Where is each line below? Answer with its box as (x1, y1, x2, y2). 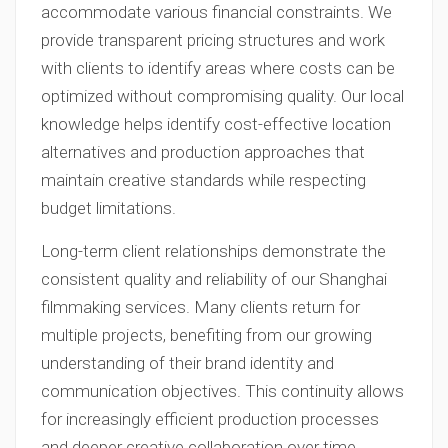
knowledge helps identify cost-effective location (41, 114, 391, 134)
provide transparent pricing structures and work (41, 30, 385, 50)
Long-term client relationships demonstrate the (41, 241, 386, 261)
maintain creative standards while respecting (41, 170, 366, 190)
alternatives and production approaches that (41, 142, 365, 162)
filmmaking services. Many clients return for (41, 297, 360, 317)
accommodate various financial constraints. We (41, 2, 392, 22)
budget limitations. (41, 198, 176, 218)
